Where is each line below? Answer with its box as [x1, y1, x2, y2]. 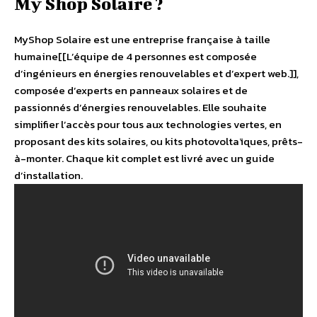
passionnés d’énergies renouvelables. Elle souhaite [14, 99, 267, 116]
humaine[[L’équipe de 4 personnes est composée [14, 48, 257, 65]
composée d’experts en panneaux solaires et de [14, 82, 248, 99]
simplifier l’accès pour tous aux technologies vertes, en [14, 116, 282, 133]
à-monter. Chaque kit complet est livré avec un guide [14, 150, 275, 167]
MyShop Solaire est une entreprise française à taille [14, 31, 270, 48]
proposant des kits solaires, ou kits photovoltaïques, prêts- [14, 133, 303, 150]
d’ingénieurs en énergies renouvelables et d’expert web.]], [14, 65, 299, 82]
